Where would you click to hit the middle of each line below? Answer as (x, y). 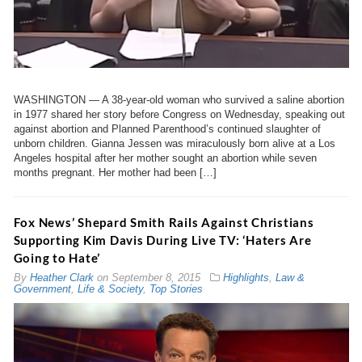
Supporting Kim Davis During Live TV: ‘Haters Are (162, 240)
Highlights (246, 278)
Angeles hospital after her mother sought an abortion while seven (165, 158)
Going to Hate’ (57, 258)
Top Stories (176, 289)
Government (42, 289)
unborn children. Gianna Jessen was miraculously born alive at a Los (174, 144)
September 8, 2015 (156, 278)
